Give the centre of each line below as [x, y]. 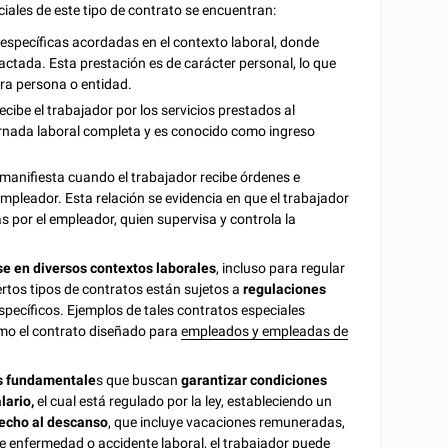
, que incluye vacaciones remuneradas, [227, 421]
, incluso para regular [281, 267]
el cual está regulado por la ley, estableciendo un [183, 400]
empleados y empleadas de [265, 330]
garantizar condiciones [254, 379]
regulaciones [285, 288]
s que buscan [139, 379]
